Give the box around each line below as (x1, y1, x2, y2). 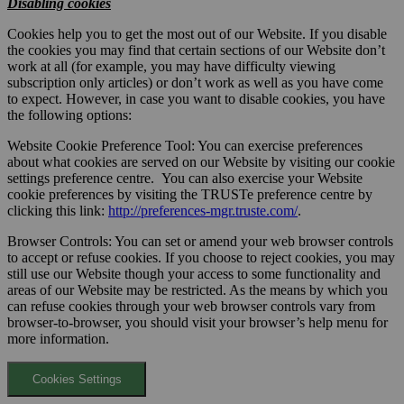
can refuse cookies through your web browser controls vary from (7, 298, 375, 314)
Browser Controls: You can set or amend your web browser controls (7, 233, 393, 249)
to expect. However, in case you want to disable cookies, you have (7, 90, 385, 106)
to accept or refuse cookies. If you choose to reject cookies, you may (7, 249, 395, 265)
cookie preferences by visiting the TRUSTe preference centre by (7, 186, 372, 202)
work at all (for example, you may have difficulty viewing (7, 58, 335, 74)
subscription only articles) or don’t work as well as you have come (7, 74, 383, 90)
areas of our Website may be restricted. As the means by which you (7, 281, 388, 298)
